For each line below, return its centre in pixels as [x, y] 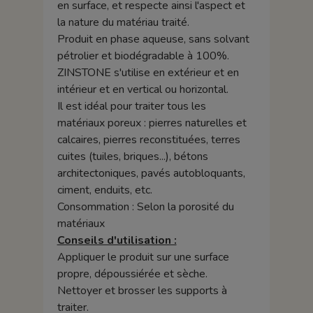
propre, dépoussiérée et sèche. [132, 274]
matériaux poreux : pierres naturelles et [152, 123]
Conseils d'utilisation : [117, 241]
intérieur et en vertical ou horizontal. [143, 90]
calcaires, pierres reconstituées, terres [148, 140]
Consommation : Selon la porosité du [145, 207]
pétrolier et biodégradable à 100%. [143, 56]
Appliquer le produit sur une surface [143, 257]
